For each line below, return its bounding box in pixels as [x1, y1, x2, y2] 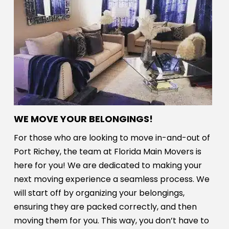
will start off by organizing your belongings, [13, 187, 185, 199]
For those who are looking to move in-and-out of [13, 132, 210, 144]
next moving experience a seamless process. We [13, 173, 210, 186]
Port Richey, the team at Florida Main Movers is [13, 146, 201, 158]
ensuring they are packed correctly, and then [13, 201, 197, 213]
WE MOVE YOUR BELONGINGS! [13, 112, 153, 125]
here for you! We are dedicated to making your [13, 159, 202, 172]
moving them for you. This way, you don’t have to [13, 215, 209, 227]
